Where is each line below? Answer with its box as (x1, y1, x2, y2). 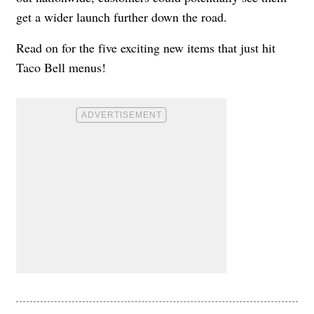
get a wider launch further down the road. (16, 8, 227, 25)
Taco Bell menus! (16, 58, 106, 76)
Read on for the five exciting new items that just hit (16, 39, 275, 56)
